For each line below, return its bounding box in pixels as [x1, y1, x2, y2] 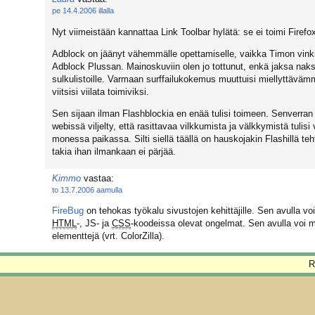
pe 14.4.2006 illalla [52, 6, 114, 15]
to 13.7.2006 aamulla [52, 185, 122, 194]
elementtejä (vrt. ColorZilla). [52, 230, 165, 241]
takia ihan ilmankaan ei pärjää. [52, 146, 176, 157]
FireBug [52, 205, 84, 216]
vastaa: [81, 172, 114, 184]
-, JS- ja [77, 217, 112, 229]
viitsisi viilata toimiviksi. [52, 86, 149, 97]
